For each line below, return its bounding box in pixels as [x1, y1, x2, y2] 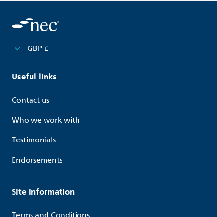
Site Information [12, 186, 75, 197]
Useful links [12, 72, 57, 82]
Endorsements [12, 155, 62, 165]
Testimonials [12, 135, 56, 145]
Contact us [12, 95, 49, 105]
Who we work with [12, 115, 80, 124]
